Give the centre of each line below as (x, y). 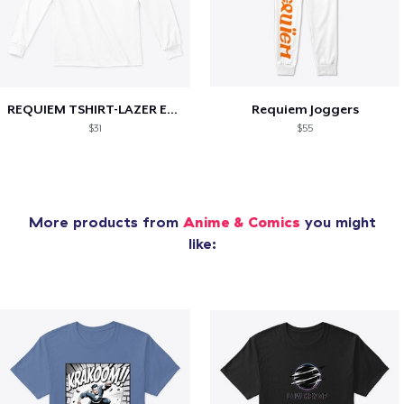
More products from (106, 221)
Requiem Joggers (305, 109)
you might (338, 221)
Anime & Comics (241, 221)
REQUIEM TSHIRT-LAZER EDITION (172, 109)
